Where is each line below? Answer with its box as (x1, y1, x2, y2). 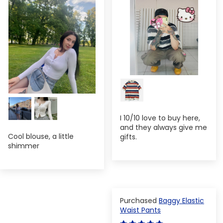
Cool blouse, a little (8, 131, 74, 141)
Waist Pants (120, 205, 161, 215)
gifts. (120, 131, 137, 142)
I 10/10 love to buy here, (120, 112, 200, 123)
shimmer (8, 140, 39, 151)
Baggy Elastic (159, 195, 204, 206)
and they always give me (120, 122, 207, 132)
